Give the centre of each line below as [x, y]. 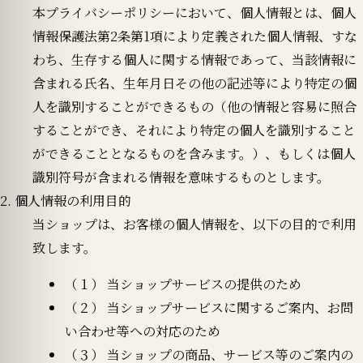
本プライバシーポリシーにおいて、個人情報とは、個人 [194, 12]
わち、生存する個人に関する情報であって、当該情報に [194, 59]
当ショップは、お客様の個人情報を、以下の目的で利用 [194, 224]
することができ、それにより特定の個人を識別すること [194, 130]
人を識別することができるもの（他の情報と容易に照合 [194, 106]
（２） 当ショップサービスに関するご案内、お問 [209, 307]
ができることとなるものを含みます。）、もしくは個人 [194, 153]
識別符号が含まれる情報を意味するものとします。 [181, 177]
